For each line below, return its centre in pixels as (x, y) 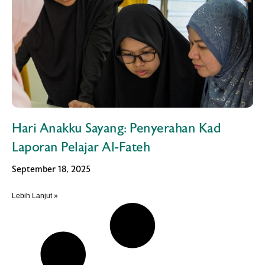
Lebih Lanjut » (35, 195)
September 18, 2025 (51, 169)
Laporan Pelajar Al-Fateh (81, 147)
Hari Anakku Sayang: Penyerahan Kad (116, 128)
